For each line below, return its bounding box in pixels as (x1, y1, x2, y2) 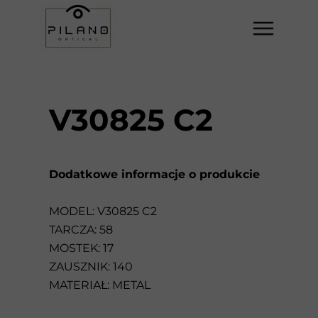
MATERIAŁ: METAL (49, 278, 150, 292)
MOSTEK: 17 (49, 241, 114, 255)
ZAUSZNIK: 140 (49, 260, 133, 273)
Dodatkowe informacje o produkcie (49, 168, 260, 181)
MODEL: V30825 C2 (49, 204, 157, 218)
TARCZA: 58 (49, 223, 113, 236)
